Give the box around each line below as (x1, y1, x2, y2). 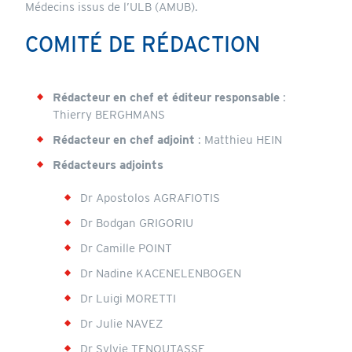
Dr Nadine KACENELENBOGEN (79, 266, 241, 280)
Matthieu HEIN (203, 132, 282, 147)
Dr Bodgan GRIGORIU (79, 215, 193, 230)
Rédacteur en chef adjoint (52, 132, 195, 147)
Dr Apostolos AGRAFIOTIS (79, 190, 220, 205)
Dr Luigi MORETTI (79, 291, 176, 306)
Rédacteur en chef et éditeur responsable (52, 90, 280, 104)
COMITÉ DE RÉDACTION (24, 31, 260, 57)
